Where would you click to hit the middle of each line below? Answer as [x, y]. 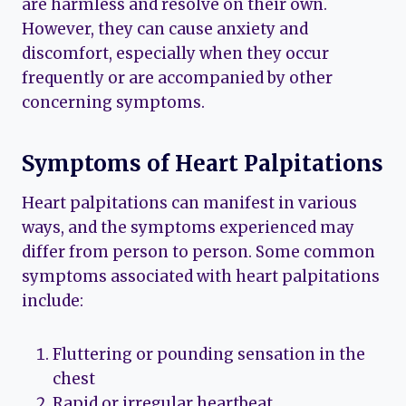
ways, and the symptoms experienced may [188, 228]
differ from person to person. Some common [198, 252]
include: [53, 301]
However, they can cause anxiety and [165, 29]
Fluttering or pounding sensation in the [209, 355]
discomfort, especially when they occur [175, 54]
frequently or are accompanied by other [177, 78]
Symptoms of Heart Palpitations [203, 164]
